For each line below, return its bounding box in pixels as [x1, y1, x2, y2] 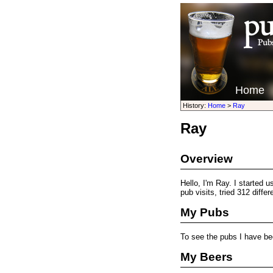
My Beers [180, 250, 233, 263]
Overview [180, 152, 233, 165]
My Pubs [180, 206, 229, 219]
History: [182, 102, 208, 109]
